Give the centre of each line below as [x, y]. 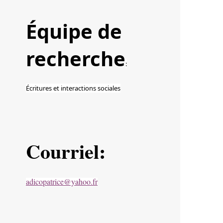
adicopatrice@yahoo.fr [62, 182]
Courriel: [66, 151]
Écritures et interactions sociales [73, 88]
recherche [76, 59]
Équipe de [74, 31]
